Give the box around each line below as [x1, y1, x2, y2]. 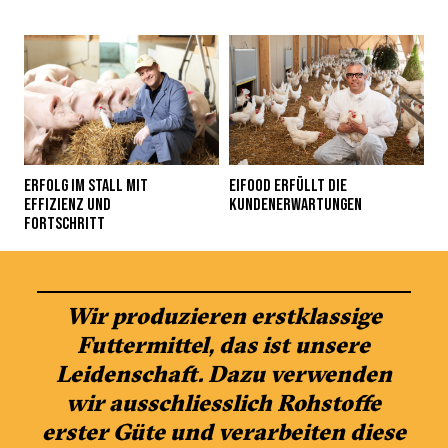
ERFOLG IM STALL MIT [23, 175, 148, 196]
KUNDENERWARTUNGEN [228, 194, 362, 215]
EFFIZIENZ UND [23, 194, 111, 215]
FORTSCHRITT [23, 213, 105, 234]
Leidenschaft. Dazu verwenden [55, 358, 392, 388]
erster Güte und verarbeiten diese [41, 416, 406, 446]
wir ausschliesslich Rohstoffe [66, 387, 382, 417]
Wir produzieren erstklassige [65, 300, 382, 330]
